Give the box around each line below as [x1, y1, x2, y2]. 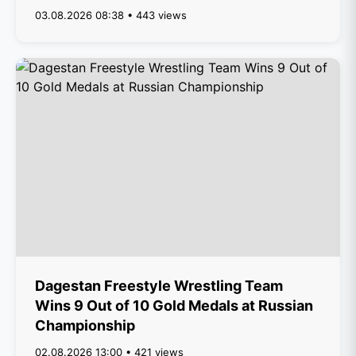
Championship [35, 317, 135, 334]
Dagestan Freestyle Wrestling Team [35, 277, 283, 294]
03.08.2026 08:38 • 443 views [35, 9, 187, 21]
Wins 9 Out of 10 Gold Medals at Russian [35, 297, 313, 314]
